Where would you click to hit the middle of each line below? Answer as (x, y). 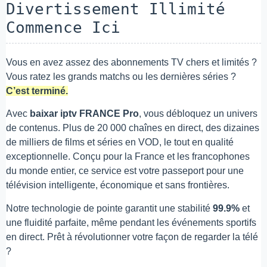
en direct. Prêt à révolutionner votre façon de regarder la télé (132, 237)
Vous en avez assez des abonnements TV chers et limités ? (131, 62)
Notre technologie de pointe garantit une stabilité (109, 208)
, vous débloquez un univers (198, 114)
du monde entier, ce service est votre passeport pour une (125, 171)
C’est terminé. (37, 91)
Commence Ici (63, 27)
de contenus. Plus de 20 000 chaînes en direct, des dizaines (133, 128)
